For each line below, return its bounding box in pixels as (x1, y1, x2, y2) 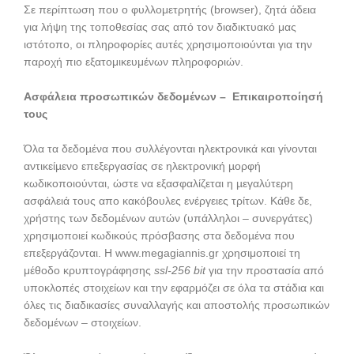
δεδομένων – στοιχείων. (24, 316, 141, 329)
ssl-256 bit (154, 264, 205, 277)
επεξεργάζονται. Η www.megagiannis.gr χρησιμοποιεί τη (24, 247, 300, 259)
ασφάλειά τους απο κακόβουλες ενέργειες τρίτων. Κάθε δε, (24, 194, 312, 207)
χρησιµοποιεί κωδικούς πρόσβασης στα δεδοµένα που (24, 229, 295, 242)
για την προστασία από (205, 264, 324, 277)
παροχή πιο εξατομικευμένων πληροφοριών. (24, 56, 243, 69)
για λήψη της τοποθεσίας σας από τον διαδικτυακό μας (24, 21, 299, 34)
